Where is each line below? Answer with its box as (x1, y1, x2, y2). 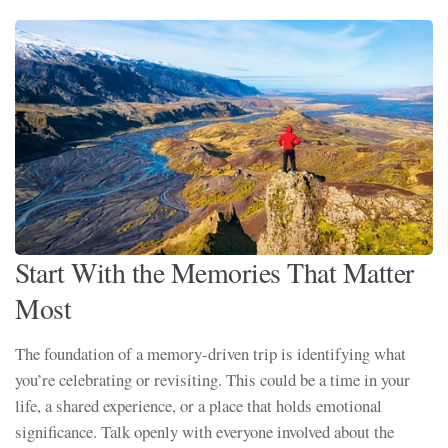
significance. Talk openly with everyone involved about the (15, 419, 394, 443)
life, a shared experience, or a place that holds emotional (15, 393, 382, 417)
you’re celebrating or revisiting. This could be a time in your (15, 367, 410, 391)
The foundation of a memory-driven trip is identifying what (15, 341, 406, 365)
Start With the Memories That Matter (15, 253, 414, 291)
